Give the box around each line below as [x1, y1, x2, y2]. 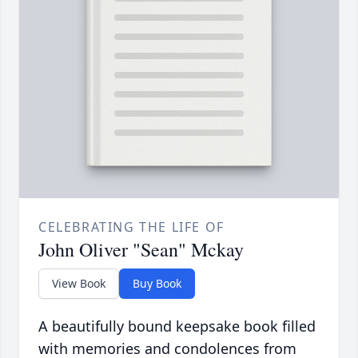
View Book [52, 275, 105, 291]
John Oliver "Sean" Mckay [38, 236, 244, 262]
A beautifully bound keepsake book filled [38, 316, 316, 336]
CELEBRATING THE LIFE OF [38, 217, 225, 236]
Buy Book [133, 275, 181, 291]
